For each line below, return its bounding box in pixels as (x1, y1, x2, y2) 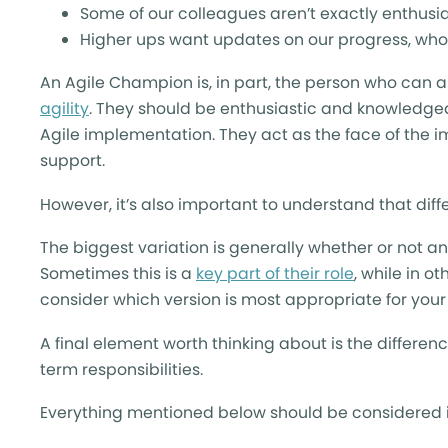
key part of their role (196, 262, 354, 285)
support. (40, 149, 105, 172)
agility (40, 97, 89, 120)
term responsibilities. (40, 357, 203, 381)
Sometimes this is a (40, 262, 196, 285)
